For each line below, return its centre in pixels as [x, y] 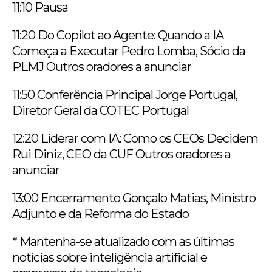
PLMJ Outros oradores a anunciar [102, 66]
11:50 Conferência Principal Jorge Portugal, [125, 94]
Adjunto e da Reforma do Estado [100, 213]
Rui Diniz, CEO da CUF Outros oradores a [121, 154]
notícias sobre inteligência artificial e [110, 257]
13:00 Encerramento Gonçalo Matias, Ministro [134, 198]
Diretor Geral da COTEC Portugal [100, 110]
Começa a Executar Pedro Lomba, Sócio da [129, 51]
